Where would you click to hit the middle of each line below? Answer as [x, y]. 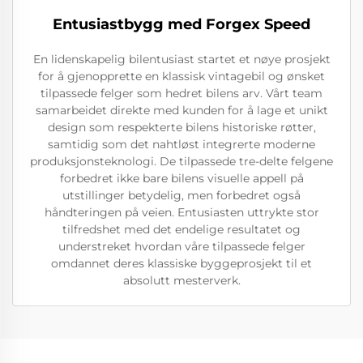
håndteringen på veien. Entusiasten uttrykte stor [181, 212]
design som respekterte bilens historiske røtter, [181, 127]
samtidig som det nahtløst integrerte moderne [181, 144]
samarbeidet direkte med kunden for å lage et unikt [181, 110]
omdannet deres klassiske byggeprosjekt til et [181, 263]
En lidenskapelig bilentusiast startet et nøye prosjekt [181, 59]
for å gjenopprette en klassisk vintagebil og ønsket [181, 76]
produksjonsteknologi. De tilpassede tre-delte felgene [181, 161]
